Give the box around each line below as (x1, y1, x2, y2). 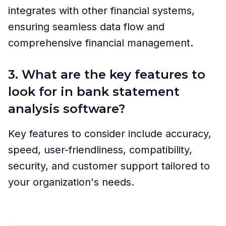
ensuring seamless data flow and (8, 20, 164, 33)
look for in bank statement (8, 84, 180, 99)
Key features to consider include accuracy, (8, 127, 211, 140)
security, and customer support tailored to (8, 159, 210, 172)
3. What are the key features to (8, 67, 205, 82)
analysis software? (8, 101, 125, 116)
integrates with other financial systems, (8, 4, 195, 17)
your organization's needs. (8, 176, 134, 188)
